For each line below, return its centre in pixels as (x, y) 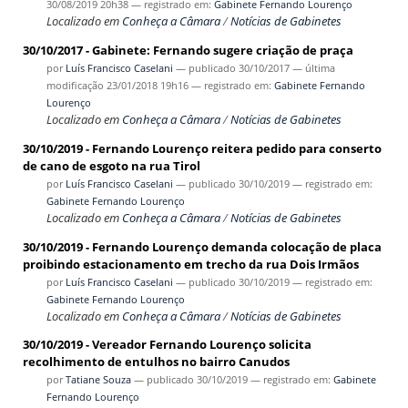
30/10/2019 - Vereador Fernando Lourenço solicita (167, 345)
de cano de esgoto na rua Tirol (111, 165)
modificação (75, 86)
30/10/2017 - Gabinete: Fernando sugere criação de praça (188, 51)
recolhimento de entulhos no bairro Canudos (156, 362)
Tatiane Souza (98, 380)
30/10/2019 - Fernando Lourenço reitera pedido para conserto (202, 148)
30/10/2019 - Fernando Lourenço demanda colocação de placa (202, 246)
